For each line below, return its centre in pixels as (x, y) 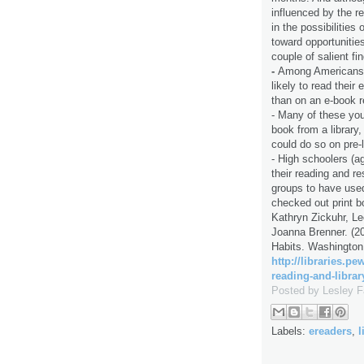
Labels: (290, 331)
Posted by (297, 291)
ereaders (330, 331)
